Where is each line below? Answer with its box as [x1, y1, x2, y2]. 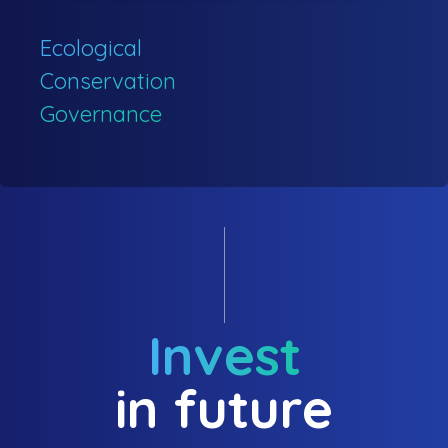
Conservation [40, 66, 176, 95]
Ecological [40, 33, 142, 62]
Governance [40, 99, 162, 128]
